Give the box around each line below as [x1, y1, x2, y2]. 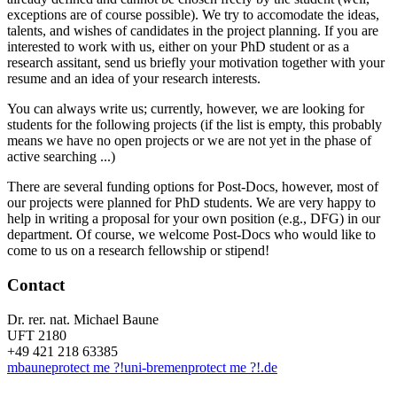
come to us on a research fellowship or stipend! [7, 243, 269, 259]
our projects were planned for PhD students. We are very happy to [7, 195, 376, 211]
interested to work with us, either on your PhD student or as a [7, 39, 349, 55]
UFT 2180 [7, 327, 66, 343]
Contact [7, 276, 65, 295]
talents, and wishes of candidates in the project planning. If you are [7, 23, 378, 39]
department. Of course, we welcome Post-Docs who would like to [7, 227, 376, 243]
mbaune [7, 359, 51, 375]
